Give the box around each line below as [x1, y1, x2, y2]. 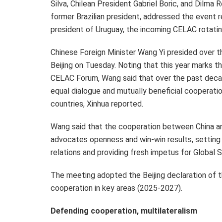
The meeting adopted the [51, 170, 143, 180]
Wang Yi [138, 47, 165, 57]
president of [51, 24, 96, 34]
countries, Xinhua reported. [51, 99, 143, 109]
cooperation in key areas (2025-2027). [51, 183, 182, 193]
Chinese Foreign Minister [51, 47, 138, 57]
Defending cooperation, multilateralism [51, 206, 197, 216]
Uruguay [96, 24, 123, 34]
